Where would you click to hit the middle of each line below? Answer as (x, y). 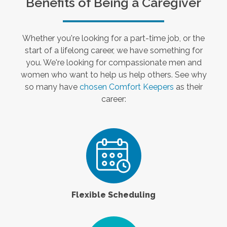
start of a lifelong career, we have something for (113, 50)
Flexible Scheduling (113, 195)
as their (188, 87)
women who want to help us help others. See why (113, 74)
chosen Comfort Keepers (126, 87)
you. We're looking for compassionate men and (113, 62)
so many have (52, 87)
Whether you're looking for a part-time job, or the (113, 38)
